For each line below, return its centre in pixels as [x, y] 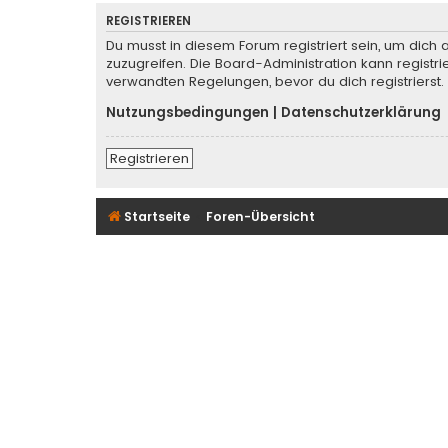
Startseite [157, 216]
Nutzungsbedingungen [187, 113]
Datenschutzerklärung [361, 113]
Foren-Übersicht [261, 216]
